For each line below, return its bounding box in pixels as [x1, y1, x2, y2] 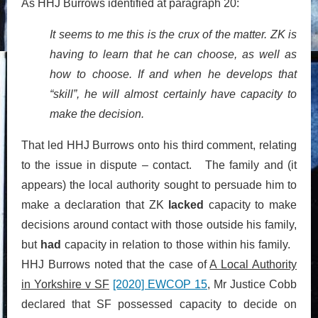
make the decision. [50, 107, 144, 120]
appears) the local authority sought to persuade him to [21, 178, 297, 191]
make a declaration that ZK [21, 198, 169, 211]
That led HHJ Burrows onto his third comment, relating [21, 138, 297, 151]
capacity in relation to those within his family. [60, 238, 297, 251]
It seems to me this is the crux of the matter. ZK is [50, 28, 297, 40]
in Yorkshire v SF [21, 278, 109, 290]
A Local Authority [209, 258, 297, 270]
